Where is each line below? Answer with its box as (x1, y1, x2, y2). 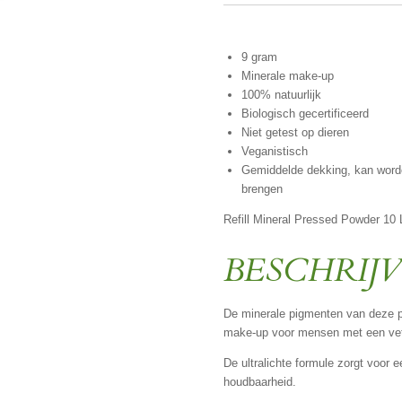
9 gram (240, 50, 277, 65)
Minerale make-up (240, 69, 334, 83)
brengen (240, 182, 283, 197)
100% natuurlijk (240, 88, 321, 102)
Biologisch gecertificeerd (240, 107, 369, 121)
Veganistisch (240, 144, 308, 159)
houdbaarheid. (223, 375, 296, 389)
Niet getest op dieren (240, 126, 349, 140)
